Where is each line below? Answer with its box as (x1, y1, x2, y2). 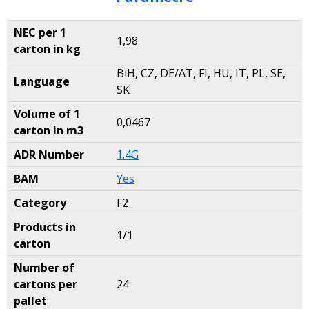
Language (14, 74, 70, 89)
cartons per (14, 277, 77, 292)
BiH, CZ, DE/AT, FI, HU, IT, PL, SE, (117, 66, 286, 81)
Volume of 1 (14, 106, 80, 121)
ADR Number (14, 147, 84, 162)
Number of (14, 260, 74, 275)
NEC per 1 (14, 25, 66, 40)
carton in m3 (14, 123, 83, 138)
